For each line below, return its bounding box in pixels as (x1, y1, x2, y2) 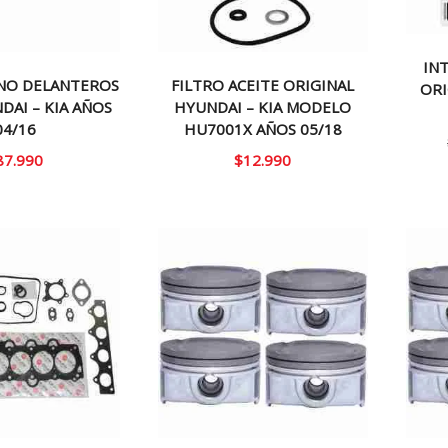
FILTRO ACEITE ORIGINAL (171, 75, 355, 96)
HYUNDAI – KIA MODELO (174, 97, 352, 118)
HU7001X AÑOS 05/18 (183, 119, 342, 140)
